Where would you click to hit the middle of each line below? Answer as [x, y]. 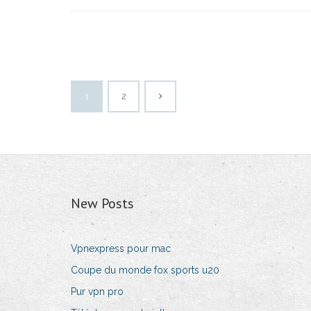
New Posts [102, 204]
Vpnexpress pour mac [121, 249]
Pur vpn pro [97, 292]
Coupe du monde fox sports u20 [145, 270]
